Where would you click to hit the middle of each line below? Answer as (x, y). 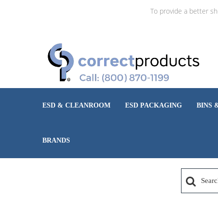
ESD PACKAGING (154, 105)
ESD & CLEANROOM (76, 105)
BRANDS (56, 140)
